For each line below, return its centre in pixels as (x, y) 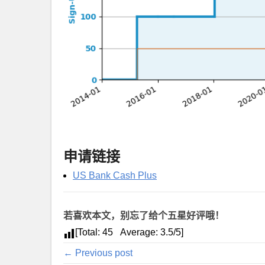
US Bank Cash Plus (115, 175)
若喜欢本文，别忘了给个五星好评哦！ (144, 215)
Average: (137, 232)
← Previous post (98, 253)
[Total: (89, 232)
